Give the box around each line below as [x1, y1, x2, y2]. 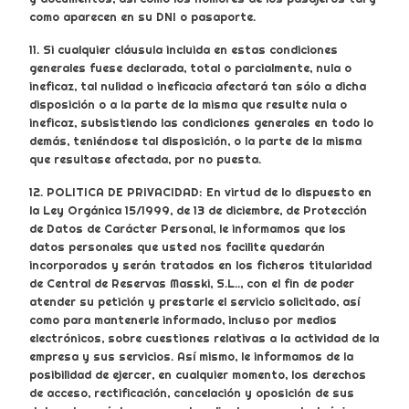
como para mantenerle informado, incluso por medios [29, 312, 337, 328]
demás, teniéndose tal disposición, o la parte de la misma [29, 133, 362, 149]
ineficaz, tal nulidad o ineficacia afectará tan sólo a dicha [29, 79, 366, 94]
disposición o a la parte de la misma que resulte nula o [29, 97, 347, 112]
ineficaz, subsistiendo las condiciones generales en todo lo [29, 115, 373, 131]
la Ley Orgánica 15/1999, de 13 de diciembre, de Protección [29, 203, 367, 218]
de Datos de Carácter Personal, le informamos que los [29, 221, 346, 236]
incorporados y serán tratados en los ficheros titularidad [29, 257, 372, 273]
